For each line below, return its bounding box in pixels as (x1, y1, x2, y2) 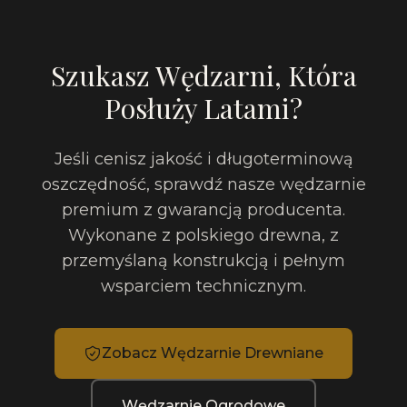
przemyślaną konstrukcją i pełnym (62, 251, 345, 271)
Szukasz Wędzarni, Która (50, 57, 357, 94)
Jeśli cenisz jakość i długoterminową (54, 149, 353, 169)
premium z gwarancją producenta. (62, 200, 345, 220)
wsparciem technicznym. (101, 276, 306, 296)
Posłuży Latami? (104, 90, 303, 126)
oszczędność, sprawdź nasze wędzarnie (41, 174, 366, 194)
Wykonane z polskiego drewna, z (68, 225, 339, 245)
